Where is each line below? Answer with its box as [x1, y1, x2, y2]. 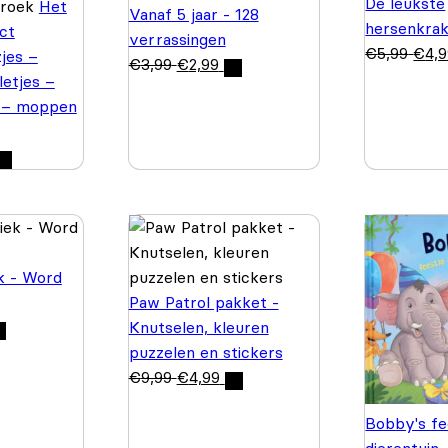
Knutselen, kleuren [128, 316, 269, 337]
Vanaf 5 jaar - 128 [128, 4, 259, 25]
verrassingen [128, 29, 226, 50]
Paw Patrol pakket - [128, 291, 279, 312]
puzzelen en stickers [128, 341, 283, 362]
